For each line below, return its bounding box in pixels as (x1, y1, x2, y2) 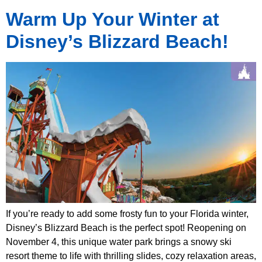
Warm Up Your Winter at (6, 9, 219, 30)
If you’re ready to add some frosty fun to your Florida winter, (6, 209, 249, 219)
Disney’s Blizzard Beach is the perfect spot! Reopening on (6, 223, 246, 233)
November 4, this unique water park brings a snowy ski (6, 237, 232, 247)
